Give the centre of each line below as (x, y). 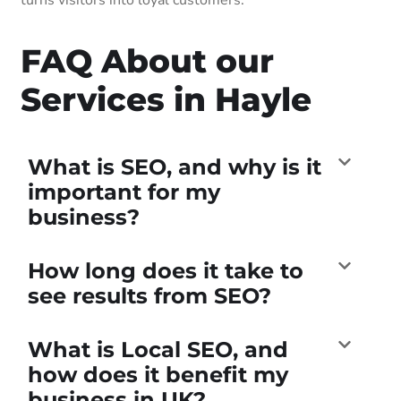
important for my (124, 192)
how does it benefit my (158, 374)
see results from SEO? (149, 295)
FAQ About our (147, 60)
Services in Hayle (166, 99)
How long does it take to (166, 270)
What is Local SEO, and (158, 349)
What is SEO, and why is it (175, 166)
